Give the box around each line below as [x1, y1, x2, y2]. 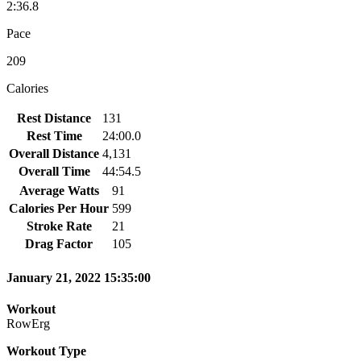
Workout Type [6, 344, 86, 359]
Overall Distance [9, 146, 99, 160]
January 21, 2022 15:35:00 [6, 271, 151, 285]
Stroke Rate [26, 218, 92, 233]
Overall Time [18, 164, 90, 178]
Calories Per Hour [9, 201, 109, 215]
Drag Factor [25, 236, 93, 251]
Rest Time [26, 128, 82, 143]
